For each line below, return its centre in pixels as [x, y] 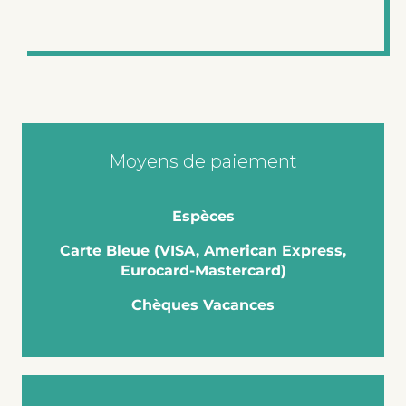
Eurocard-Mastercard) [203, 270]
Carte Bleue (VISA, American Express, [203, 250]
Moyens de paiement [203, 161]
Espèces [203, 216]
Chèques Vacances [203, 304]
